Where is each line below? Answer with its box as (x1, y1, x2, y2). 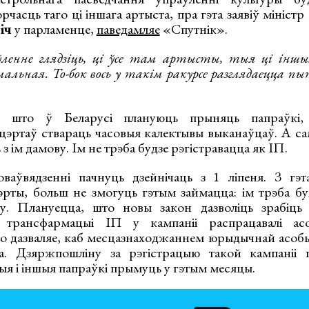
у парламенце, (11, 20, 97, 38)
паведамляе (96, 20, 160, 38)
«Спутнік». (159, 20, 228, 38)
